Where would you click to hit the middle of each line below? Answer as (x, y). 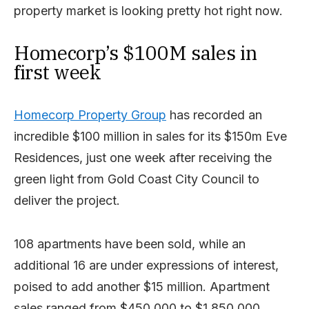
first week (58, 72)
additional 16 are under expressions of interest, (146, 265)
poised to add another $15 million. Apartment (142, 286)
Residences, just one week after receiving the (143, 157)
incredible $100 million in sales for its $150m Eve (150, 136)
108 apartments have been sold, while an (130, 243)
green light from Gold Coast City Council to (137, 179)
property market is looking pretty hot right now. (148, 10)
